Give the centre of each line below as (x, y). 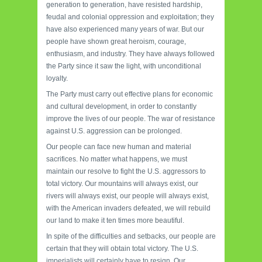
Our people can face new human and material (119, 147)
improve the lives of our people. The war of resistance (131, 119)
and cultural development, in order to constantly (121, 107)
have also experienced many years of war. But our (125, 30)
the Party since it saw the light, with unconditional (124, 66)
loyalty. (57, 79)
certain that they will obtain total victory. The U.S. (122, 249)
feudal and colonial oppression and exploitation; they (130, 17)
